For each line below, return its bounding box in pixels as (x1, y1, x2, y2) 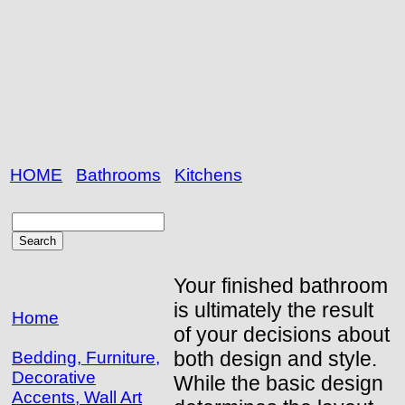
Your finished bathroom (174, 273, 388, 297)
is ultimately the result (174, 297, 373, 322)
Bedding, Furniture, (12, 347, 160, 367)
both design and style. (174, 346, 377, 371)
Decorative (12, 367, 96, 387)
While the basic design (174, 371, 383, 395)
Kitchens (174, 165, 242, 185)
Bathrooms (76, 165, 161, 185)
